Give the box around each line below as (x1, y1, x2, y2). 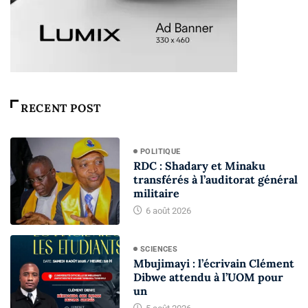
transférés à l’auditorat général (133, 173, 298, 187)
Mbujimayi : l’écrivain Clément (133, 256, 294, 271)
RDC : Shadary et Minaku (133, 159, 265, 173)
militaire (133, 186, 179, 201)
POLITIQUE (140, 147, 181, 157)
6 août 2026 (143, 206, 191, 217)
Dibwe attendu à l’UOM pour (133, 270, 283, 285)
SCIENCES (140, 245, 178, 254)
